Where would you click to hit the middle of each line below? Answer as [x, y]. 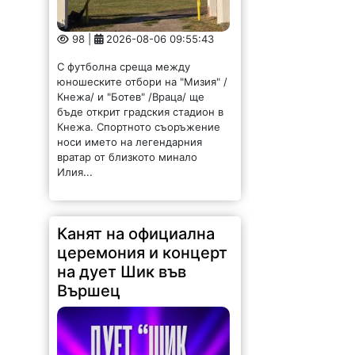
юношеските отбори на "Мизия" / [143, 81]
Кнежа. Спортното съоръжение [139, 126]
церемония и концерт [143, 252]
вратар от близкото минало [128, 157]
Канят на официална [136, 233]
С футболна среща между [124, 66]
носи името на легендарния [130, 141]
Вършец [89, 290]
